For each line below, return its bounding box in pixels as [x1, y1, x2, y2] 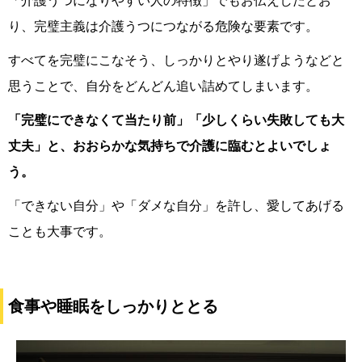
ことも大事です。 [8, 223, 112, 240]
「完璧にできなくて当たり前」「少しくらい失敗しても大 [8, 112, 344, 128]
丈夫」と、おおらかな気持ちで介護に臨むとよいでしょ [8, 137, 331, 154]
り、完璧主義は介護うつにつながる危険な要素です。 [8, 18, 318, 35]
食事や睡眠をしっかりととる [8, 296, 218, 317]
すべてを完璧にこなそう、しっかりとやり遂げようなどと [8, 52, 344, 69]
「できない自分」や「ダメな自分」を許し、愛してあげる [8, 197, 344, 214]
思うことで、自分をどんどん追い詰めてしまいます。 [8, 78, 318, 95]
